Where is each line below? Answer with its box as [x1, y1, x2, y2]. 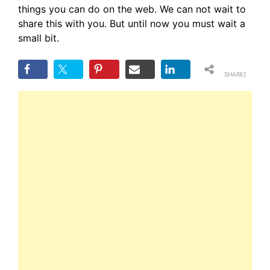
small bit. [18, 31, 59, 44]
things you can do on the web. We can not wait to [18, 2, 246, 15]
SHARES [224, 70, 247, 78]
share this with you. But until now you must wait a [18, 17, 245, 30]
